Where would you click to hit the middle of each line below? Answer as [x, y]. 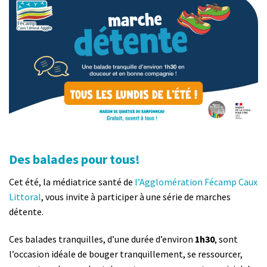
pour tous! [109, 159]
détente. [26, 211]
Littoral [25, 196]
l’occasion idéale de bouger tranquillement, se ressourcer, [126, 254]
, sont [226, 239]
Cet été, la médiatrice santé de [72, 181]
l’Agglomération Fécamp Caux [196, 181]
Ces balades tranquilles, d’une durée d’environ [102, 239]
